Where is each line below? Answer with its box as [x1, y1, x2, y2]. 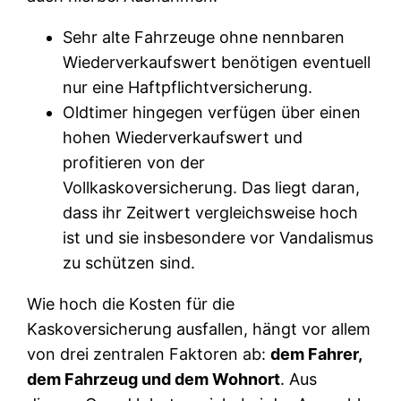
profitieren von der [63, 152, 206, 172]
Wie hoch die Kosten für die [27, 294, 235, 313]
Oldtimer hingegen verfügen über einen [63, 102, 362, 122]
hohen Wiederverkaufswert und [63, 127, 303, 147]
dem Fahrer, [270, 344, 363, 363]
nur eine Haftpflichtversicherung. [63, 77, 313, 97]
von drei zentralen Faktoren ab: [27, 344, 271, 363]
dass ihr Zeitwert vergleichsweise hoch [63, 202, 359, 222]
